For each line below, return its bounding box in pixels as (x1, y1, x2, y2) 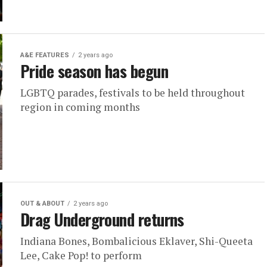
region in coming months (20, 100, 140, 114)
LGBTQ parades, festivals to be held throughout (20, 86, 245, 100)
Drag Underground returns (20, 207, 184, 231)
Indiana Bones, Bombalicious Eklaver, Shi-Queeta (20, 234, 253, 248)
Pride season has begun (20, 59, 169, 83)
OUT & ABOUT (20, 200, 64, 207)
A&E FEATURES (20, 51, 69, 59)
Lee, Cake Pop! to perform (20, 249, 142, 262)
